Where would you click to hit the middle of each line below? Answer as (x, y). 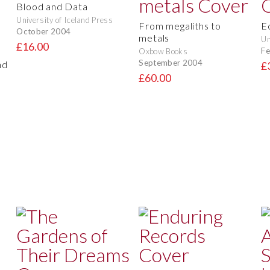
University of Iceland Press (65, 20)
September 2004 (171, 62)
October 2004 (44, 31)
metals (154, 38)
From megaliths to (180, 26)
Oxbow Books (163, 52)
